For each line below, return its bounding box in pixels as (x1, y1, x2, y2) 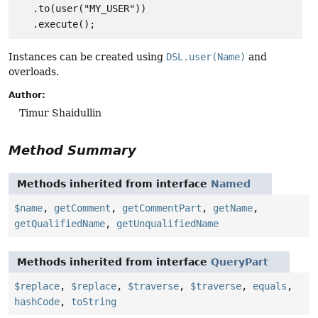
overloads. (9, 65, 59, 77)
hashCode (14, 296, 60, 308)
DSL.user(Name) (166, 50, 246, 62)
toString (71, 296, 116, 308)
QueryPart (211, 256, 268, 268)
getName (213, 202, 253, 214)
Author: (9, 90, 45, 101)
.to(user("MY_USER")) (16, 3, 146, 15)
